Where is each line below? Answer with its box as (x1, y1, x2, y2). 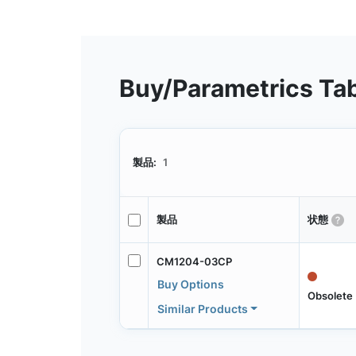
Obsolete (307, 288, 353, 302)
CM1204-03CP (156, 254, 232, 268)
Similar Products (157, 301, 248, 315)
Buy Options (157, 277, 224, 291)
